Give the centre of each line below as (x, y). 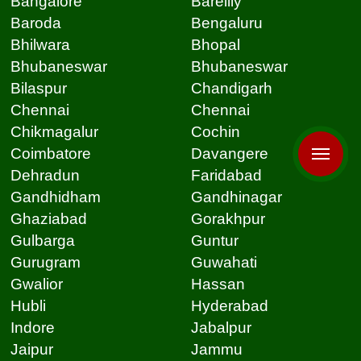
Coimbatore (50, 154)
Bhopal (215, 45)
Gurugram (45, 263)
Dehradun (45, 176)
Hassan (218, 284)
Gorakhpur (228, 219)
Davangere (229, 154)
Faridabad (226, 176)
